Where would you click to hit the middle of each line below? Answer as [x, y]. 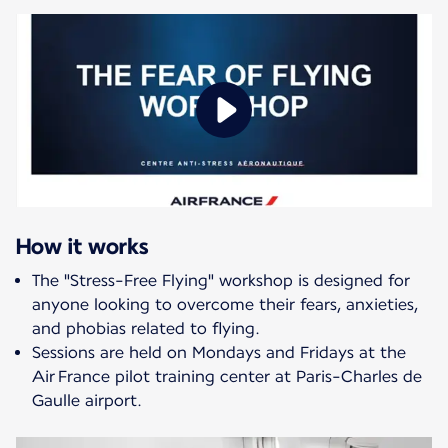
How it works [82, 245]
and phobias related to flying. [146, 328]
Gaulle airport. [87, 400]
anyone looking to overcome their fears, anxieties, [225, 304]
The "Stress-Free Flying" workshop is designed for [221, 280]
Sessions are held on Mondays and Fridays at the [219, 352]
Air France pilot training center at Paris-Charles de [227, 376]
